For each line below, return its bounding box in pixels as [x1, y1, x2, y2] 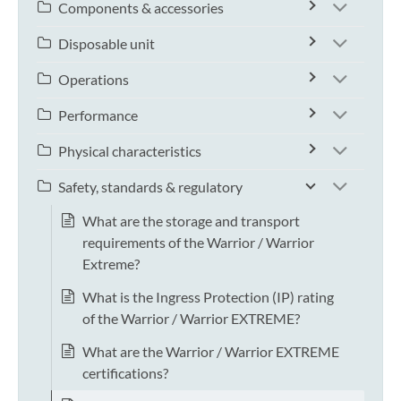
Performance [58, 107, 138, 124]
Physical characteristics [58, 142, 201, 160]
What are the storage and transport [82, 212, 300, 230]
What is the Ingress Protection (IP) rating [82, 288, 334, 306]
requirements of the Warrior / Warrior [82, 234, 314, 252]
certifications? [82, 364, 168, 382]
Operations [58, 71, 129, 89]
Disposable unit [58, 35, 155, 53]
